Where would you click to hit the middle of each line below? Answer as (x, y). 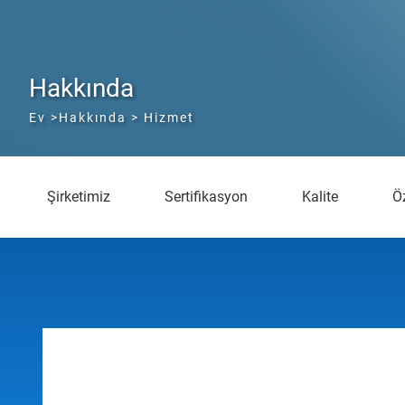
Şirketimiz (79, 197)
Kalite (320, 197)
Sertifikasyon (206, 197)
